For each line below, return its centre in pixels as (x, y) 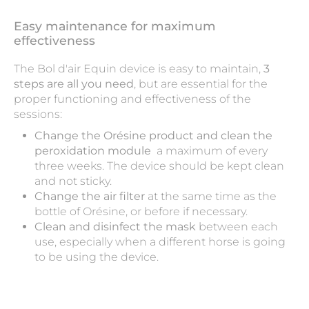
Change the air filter (90, 197)
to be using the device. (97, 257)
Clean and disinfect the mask (115, 227)
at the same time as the (211, 197)
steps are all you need (74, 84)
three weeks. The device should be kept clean (159, 166)
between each (237, 227)
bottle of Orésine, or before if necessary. (141, 212)
